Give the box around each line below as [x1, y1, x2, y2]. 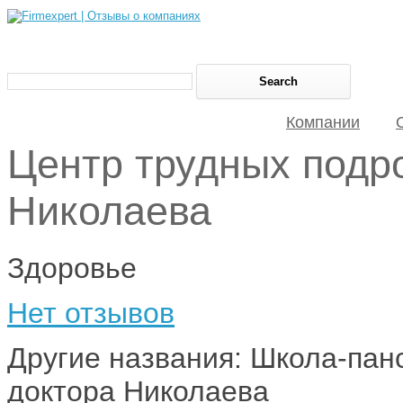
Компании [286, 113, 360, 131]
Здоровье [7, 251, 137, 284]
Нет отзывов [7, 296, 175, 329]
